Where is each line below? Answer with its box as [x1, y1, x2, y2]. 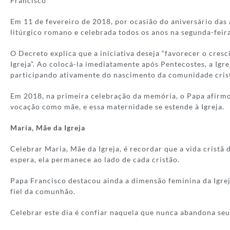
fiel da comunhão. [10, 187, 75, 196]
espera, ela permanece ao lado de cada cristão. [10, 155, 180, 164]
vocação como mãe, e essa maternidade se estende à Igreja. [10, 102, 224, 111]
